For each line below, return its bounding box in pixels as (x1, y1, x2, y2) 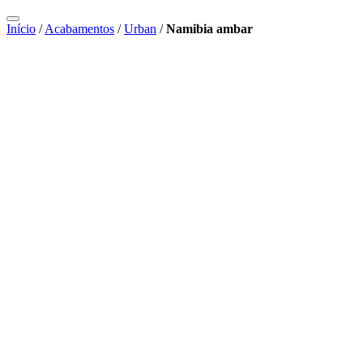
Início (6, 22, 36, 36)
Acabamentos (45, 22, 114, 36)
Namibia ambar (166, 22, 253, 36)
